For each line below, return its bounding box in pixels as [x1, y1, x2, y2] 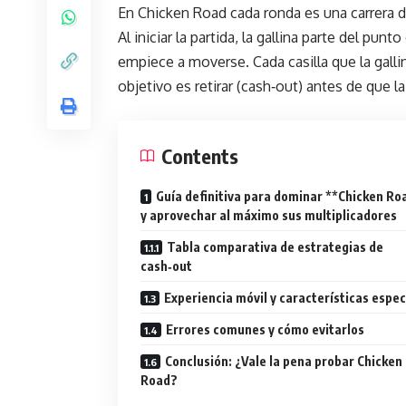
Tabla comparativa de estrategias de [167, 239, 383, 255]
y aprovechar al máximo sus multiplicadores [140, 208, 397, 223]
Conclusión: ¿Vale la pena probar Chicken [165, 353, 402, 369]
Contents [161, 143, 238, 169]
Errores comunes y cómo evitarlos [166, 322, 364, 337]
